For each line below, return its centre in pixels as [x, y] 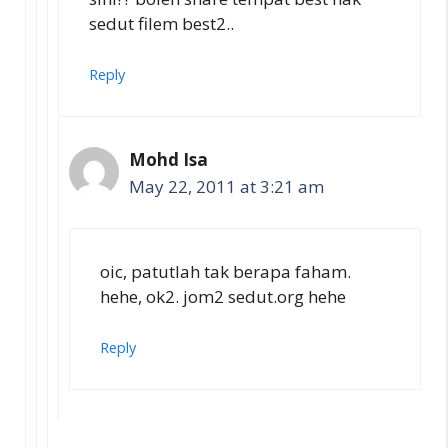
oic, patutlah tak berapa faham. [225, 271]
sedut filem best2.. [161, 23]
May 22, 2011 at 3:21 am [226, 186]
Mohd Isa [168, 159]
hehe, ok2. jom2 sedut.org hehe [223, 296]
